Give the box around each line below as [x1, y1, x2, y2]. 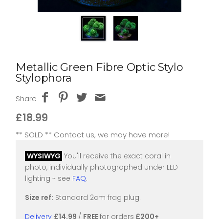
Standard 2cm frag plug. [53, 193, 141, 202]
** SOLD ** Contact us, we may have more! [16, 130, 170, 140]
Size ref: [25, 193, 53, 202]
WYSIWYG [27, 151, 62, 161]
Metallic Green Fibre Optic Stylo [16, 61, 183, 74]
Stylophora [16, 71, 72, 85]
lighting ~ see [25, 174, 72, 183]
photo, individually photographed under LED [25, 162, 178, 172]
